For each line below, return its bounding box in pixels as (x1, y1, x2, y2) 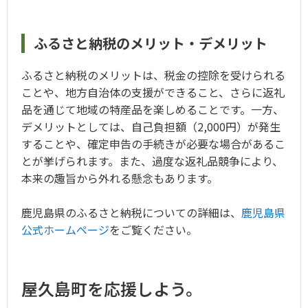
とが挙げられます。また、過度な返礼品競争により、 (21, 152, 283, 169)
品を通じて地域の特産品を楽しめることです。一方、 (21, 100, 284, 118)
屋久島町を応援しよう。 (21, 276, 202, 301)
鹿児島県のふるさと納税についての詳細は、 (21, 204, 241, 221)
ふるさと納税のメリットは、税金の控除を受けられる (21, 66, 285, 83)
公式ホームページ (21, 221, 109, 239)
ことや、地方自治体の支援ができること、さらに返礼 (21, 83, 285, 100)
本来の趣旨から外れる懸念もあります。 (21, 169, 218, 186)
